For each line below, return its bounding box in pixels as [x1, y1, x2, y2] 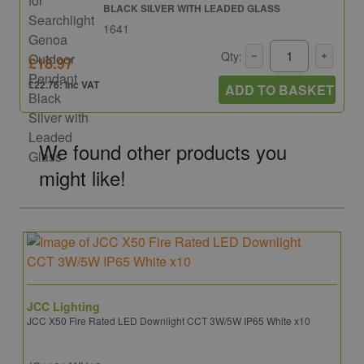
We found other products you [39, 136, 287, 166]
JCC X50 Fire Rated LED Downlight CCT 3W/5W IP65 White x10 [27, 313, 310, 327]
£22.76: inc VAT [28, 77, 99, 93]
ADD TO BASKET [225, 80, 334, 99]
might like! [39, 162, 126, 192]
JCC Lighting [27, 297, 100, 314]
